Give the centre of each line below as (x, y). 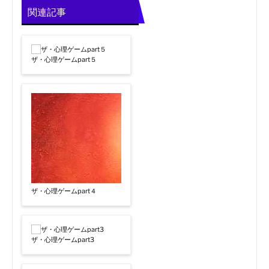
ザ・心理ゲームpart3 (63, 239)
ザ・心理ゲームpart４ (64, 191)
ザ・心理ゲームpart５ (64, 59)
